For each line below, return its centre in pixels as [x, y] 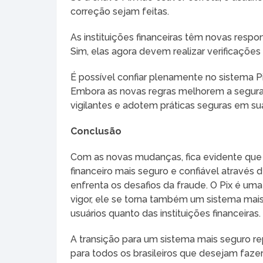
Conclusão [96, 131]
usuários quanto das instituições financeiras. [166, 213]
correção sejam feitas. [120, 11]
